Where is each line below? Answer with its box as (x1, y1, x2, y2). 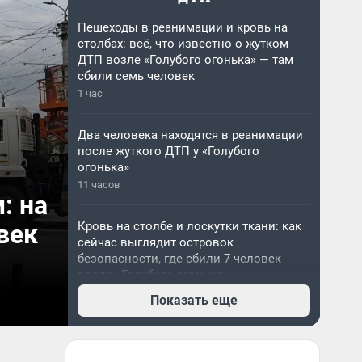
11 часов (78, 179, 120, 191)
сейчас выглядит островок (78, 235, 234, 250)
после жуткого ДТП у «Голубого (78, 144, 259, 158)
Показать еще (150, 293, 238, 308)
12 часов (78, 286, 120, 298)
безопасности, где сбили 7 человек (78, 251, 281, 266)
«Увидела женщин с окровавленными (78, 326, 298, 341)
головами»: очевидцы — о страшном (78, 343, 290, 357)
